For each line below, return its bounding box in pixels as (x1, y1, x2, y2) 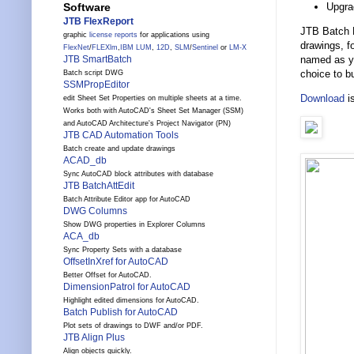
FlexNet (63, 43, 89, 52)
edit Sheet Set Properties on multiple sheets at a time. (63, 94, 242, 103)
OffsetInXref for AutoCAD (63, 256, 168, 268)
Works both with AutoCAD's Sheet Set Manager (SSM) (63, 107, 243, 115)
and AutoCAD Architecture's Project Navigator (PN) (63, 119, 231, 128)
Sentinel (192, 43, 218, 52)
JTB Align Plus (63, 332, 125, 344)
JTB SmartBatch (63, 54, 132, 66)
